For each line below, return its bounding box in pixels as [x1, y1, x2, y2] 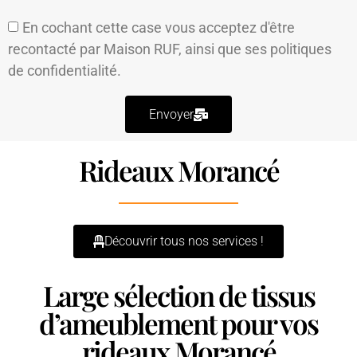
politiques [270, 41, 331, 58]
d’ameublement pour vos [39, 304, 318, 343]
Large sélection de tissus [42, 277, 315, 315]
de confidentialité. [8, 62, 121, 80]
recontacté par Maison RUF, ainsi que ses [8, 41, 270, 58]
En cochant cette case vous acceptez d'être [22, 19, 295, 37]
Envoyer [149, 106, 194, 122]
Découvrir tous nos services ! [104, 233, 264, 249]
